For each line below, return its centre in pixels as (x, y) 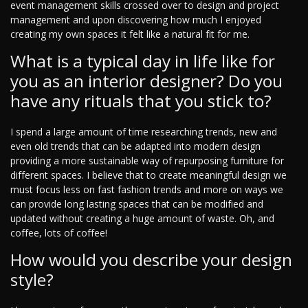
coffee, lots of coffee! (59, 233)
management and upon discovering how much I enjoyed (136, 20)
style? (32, 280)
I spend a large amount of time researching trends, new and (144, 132)
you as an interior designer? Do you (146, 81)
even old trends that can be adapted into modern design (135, 146)
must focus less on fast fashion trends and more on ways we (147, 190)
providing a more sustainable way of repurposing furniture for (147, 161)
